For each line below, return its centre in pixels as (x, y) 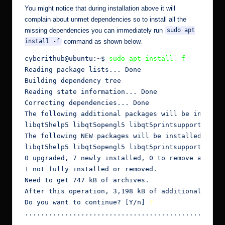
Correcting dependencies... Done (87, 102)
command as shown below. (102, 41)
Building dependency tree (73, 80)
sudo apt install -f (147, 58)
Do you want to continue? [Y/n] (87, 202)
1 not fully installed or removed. (91, 169)
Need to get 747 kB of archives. (87, 180)
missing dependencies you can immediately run (95, 30)
